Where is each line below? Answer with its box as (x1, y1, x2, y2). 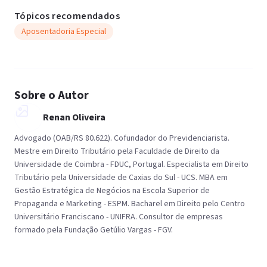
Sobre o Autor (14, 87, 89, 104)
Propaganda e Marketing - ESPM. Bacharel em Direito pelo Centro (14, 198, 245, 210)
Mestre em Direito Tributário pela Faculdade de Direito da (14, 145, 219, 157)
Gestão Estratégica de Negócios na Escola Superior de (14, 185, 210, 197)
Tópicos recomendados (14, 10, 120, 23)
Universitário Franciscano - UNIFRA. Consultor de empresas (14, 211, 223, 223)
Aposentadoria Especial (21, 26, 106, 38)
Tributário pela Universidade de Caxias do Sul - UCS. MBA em (14, 172, 228, 184)
